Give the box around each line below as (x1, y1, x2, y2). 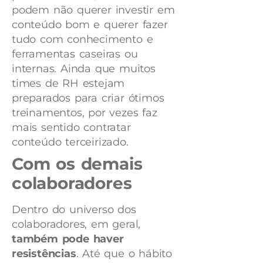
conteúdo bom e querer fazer (12, 18, 168, 32)
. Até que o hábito (76, 247, 173, 261)
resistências (12, 247, 76, 261)
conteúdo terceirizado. (12, 136, 133, 149)
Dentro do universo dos (12, 203, 136, 217)
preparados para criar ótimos (12, 92, 164, 105)
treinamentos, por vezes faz (12, 106, 157, 120)
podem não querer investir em (12, 4, 175, 17)
